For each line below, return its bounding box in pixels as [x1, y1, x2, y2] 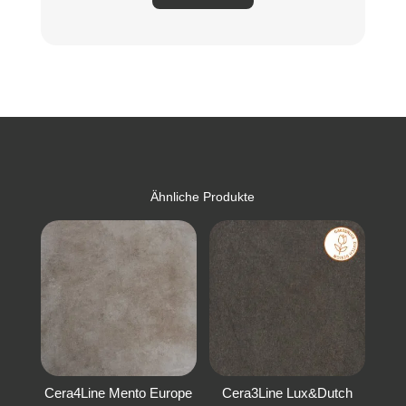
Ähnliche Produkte [150, 189, 256, 205]
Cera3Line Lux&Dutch [222, 384, 353, 401]
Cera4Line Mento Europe [44, 384, 193, 401]
